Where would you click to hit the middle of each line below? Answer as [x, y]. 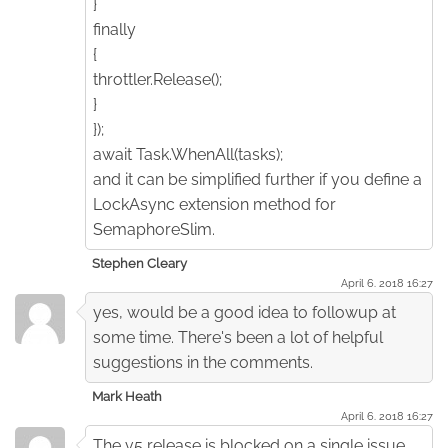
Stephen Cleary [139, 263]
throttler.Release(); [157, 79]
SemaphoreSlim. [154, 229]
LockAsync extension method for [214, 204]
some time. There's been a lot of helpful [238, 337]
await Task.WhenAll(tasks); [188, 154]
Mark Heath [127, 396]
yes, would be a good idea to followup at [244, 312]
